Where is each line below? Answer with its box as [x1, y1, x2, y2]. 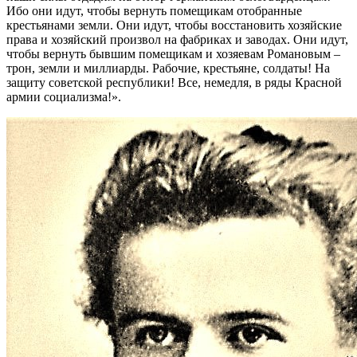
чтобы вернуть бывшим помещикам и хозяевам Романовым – [6, 46, 340, 61]
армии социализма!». [6, 89, 121, 104]
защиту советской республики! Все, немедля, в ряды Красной [6, 75, 342, 89]
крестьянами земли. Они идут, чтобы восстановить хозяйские [6, 18, 342, 32]
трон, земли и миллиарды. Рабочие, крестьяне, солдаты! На [6, 61, 330, 75]
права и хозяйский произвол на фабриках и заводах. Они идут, [6, 32, 348, 46]
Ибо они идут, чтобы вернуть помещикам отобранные [6, 3, 302, 18]
